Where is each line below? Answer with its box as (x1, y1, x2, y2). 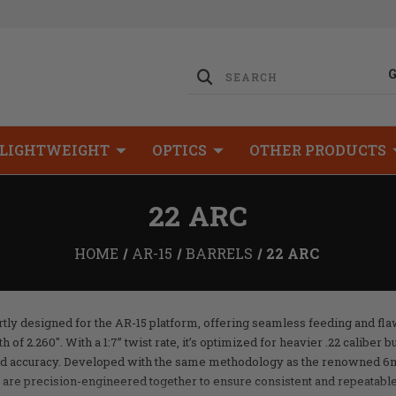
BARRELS (185, 244, 253, 263)
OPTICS (152, 141, 207, 159)
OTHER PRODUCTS (249, 141, 386, 159)
